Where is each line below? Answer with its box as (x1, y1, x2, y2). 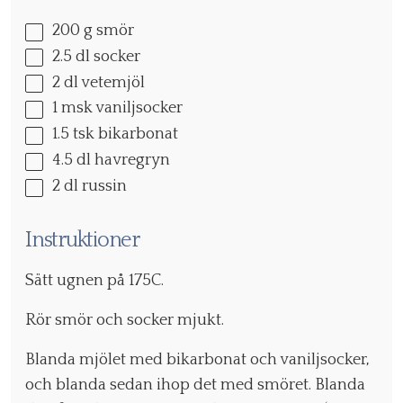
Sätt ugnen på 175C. (25, 272, 164, 291)
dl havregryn (73, 151, 170, 170)
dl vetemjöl (60, 73, 145, 92)
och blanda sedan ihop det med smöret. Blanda (25, 376, 365, 395)
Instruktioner (25, 228, 139, 253)
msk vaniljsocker (58, 99, 183, 118)
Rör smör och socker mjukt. (25, 311, 224, 330)
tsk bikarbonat (69, 125, 178, 144)
